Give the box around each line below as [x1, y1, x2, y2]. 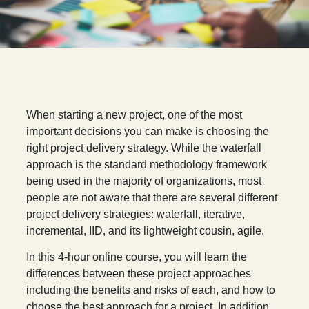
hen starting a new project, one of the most [37, 109, 243, 121]
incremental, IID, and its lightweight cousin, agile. [26, 225, 265, 237]
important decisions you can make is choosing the [26, 126, 270, 138]
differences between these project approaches [26, 268, 252, 280]
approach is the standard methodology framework [26, 159, 268, 171]
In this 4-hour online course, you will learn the [26, 251, 248, 263]
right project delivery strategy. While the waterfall [26, 142, 262, 154]
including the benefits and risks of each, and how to [26, 284, 276, 297]
